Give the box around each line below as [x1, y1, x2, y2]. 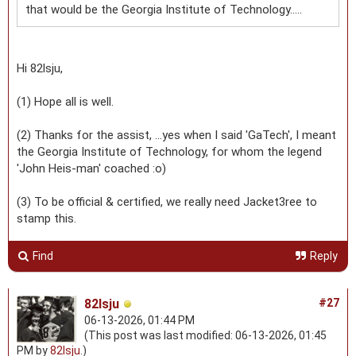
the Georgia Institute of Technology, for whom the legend [17, 144, 322, 159]
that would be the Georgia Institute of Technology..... [25, 2, 302, 17]
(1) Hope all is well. [17, 94, 114, 109]
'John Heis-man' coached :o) [17, 161, 166, 176]
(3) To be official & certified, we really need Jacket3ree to [17, 194, 317, 209]
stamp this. [17, 211, 76, 226]
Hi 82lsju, [17, 60, 63, 75]
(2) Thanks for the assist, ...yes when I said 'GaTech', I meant [17, 127, 336, 142]
